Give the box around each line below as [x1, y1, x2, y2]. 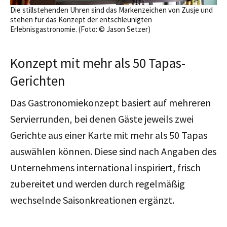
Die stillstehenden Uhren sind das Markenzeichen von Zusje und [10, 5, 213, 15]
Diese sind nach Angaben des [94, 144, 216, 158]
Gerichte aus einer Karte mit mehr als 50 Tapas [10, 128, 207, 141]
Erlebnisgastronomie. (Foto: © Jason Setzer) [10, 24, 150, 34]
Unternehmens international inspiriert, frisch [10, 161, 201, 174]
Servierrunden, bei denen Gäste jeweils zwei [10, 112, 194, 125]
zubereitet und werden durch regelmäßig [10, 177, 185, 190]
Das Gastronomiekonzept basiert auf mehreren [10, 96, 211, 109]
